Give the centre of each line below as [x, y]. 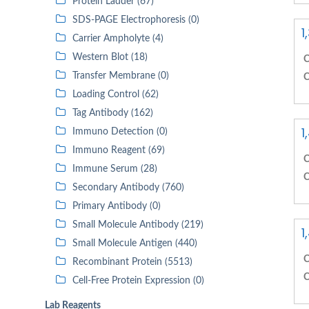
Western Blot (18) [110, 57]
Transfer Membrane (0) [121, 76]
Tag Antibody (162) [113, 113]
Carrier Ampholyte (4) [118, 39]
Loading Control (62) [116, 94]
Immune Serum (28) [115, 169]
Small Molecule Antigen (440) [135, 243]
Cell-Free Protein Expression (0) [138, 281]
